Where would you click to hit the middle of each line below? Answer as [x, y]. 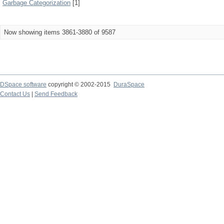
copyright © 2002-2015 [80, 84]
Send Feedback [56, 94]
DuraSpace [129, 84]
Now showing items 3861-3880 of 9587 [60, 32]
